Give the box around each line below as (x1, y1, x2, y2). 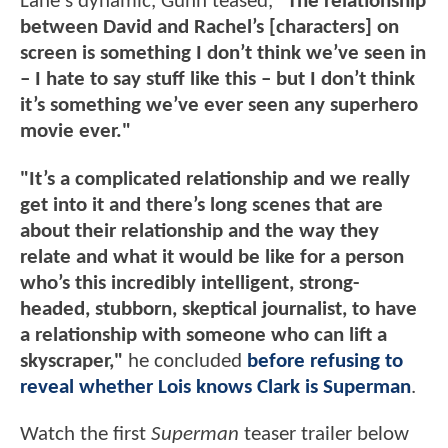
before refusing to (247, 350, 403, 372)
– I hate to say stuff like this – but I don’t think (20, 69, 415, 91)
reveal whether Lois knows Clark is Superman (20, 376, 411, 398)
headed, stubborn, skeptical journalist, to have (20, 298, 417, 320)
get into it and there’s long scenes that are (20, 194, 383, 216)
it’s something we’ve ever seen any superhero (20, 95, 418, 117)
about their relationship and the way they (20, 220, 379, 242)
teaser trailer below (239, 424, 409, 446)
